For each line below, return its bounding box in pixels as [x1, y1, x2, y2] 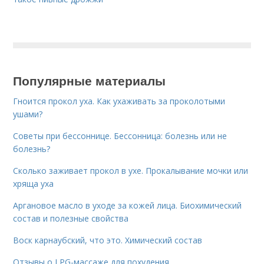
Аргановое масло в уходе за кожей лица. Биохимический [13, 200, 242, 212]
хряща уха [13, 178, 54, 190]
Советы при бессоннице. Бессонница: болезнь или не [13, 130, 227, 142]
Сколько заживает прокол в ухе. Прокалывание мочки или [13, 165, 249, 177]
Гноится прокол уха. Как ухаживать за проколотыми [13, 95, 226, 107]
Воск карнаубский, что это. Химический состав [13, 235, 203, 246]
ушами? [13, 108, 43, 120]
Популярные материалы [13, 71, 166, 90]
